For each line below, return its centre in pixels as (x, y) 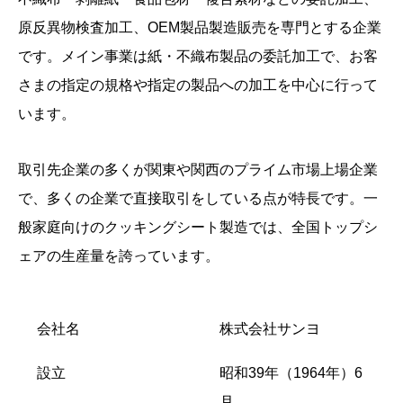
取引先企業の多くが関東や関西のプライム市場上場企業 (198, 170)
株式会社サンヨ (270, 329)
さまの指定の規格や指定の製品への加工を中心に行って (198, 85)
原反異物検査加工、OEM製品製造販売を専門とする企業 (200, 28)
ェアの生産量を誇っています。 (119, 256)
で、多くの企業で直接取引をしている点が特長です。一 (198, 199)
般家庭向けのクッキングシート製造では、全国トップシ (198, 228)
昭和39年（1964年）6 (291, 373)
